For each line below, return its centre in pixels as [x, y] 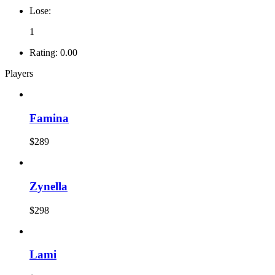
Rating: [44, 52]
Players [19, 73]
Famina [49, 118]
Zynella [48, 186]
